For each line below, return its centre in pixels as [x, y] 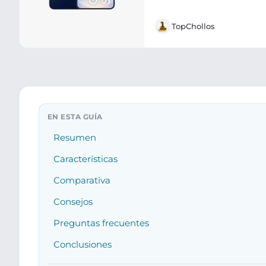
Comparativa [82, 180]
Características [85, 159]
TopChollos [193, 26]
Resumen [75, 138]
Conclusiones [83, 245]
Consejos [73, 202]
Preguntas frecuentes [101, 223]
